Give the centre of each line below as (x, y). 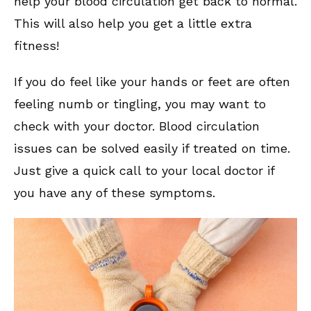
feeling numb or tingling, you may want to (140, 104)
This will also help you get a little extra (133, 24)
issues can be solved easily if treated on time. (152, 149)
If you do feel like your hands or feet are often (152, 82)
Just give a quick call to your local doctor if (144, 171)
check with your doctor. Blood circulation (137, 126)
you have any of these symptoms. (115, 193)
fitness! (36, 46)
